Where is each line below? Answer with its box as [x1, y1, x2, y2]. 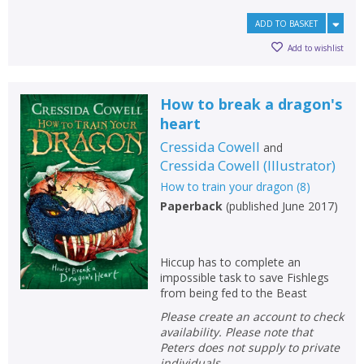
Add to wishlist [288, 41, 344, 54]
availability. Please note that [159, 324, 313, 340]
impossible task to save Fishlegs [159, 270, 329, 285]
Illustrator [266, 156, 331, 175]
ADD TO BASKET [255, 18, 318, 29]
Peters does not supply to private [159, 340, 340, 355]
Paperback [159, 198, 223, 214]
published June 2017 [228, 198, 334, 214]
